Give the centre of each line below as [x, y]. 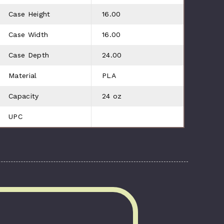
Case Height [29, 14]
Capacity [24, 96]
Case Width [28, 34]
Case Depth [29, 55]
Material [23, 75]
